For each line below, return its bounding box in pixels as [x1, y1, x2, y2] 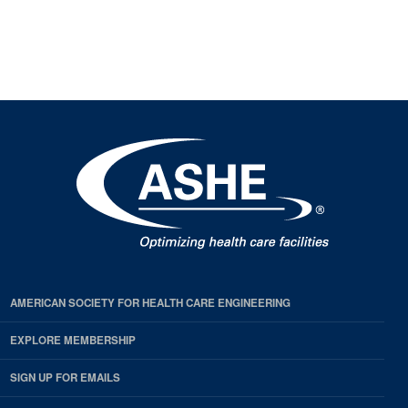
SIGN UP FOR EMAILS [10, 370, 120, 386]
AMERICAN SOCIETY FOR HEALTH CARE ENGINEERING [10, 295, 291, 311]
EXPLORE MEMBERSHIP [10, 332, 136, 349]
